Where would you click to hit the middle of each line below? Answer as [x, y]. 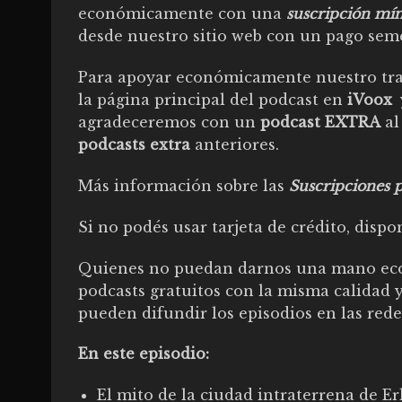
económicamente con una [182, 14]
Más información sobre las [184, 185]
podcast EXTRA [320, 122]
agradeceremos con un [169, 122]
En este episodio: [144, 354]
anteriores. [237, 145]
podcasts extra [136, 145]
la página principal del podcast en [213, 100]
